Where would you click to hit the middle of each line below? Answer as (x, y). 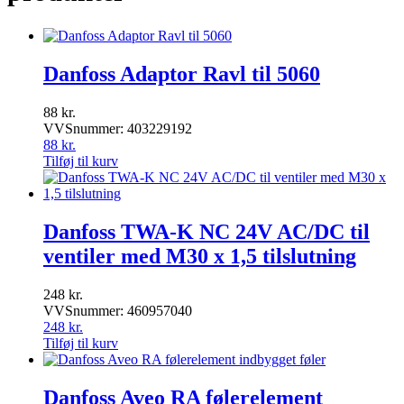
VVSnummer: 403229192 (118, 128)
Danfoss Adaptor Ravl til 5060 (182, 74)
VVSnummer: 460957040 (118, 310)
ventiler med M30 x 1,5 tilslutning (200, 256)
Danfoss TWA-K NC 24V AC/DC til (207, 231)
